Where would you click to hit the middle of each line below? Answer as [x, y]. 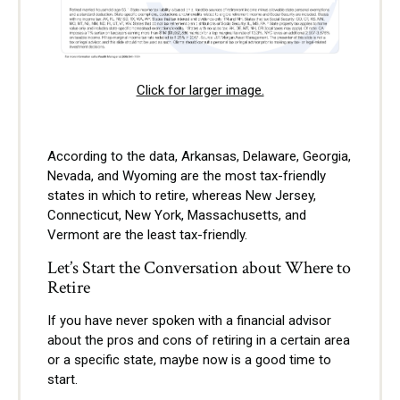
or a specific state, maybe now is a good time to [189, 360]
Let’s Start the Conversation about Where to [199, 268]
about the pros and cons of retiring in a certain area [199, 341]
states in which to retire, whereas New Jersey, [182, 196]
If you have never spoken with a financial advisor [189, 321]
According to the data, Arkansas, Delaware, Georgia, [199, 157]
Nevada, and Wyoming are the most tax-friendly [187, 176]
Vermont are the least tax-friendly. [147, 235]
